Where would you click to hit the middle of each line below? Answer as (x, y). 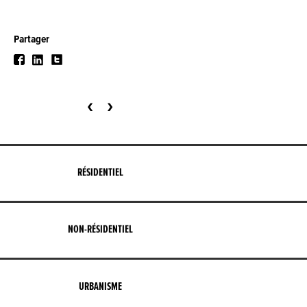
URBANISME (100, 287)
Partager (32, 38)
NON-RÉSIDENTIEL (100, 230)
